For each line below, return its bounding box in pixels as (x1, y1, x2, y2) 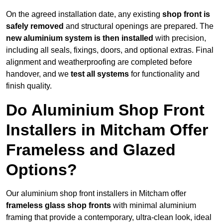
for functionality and (131, 70, 200, 79)
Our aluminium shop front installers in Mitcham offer (6, 189, 186, 198)
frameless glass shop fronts (6, 201, 111, 210)
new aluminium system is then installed (6, 34, 153, 43)
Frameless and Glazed (6, 141, 176, 159)
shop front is (162, 10, 210, 19)
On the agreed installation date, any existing (6, 10, 162, 19)
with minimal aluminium (111, 201, 196, 210)
